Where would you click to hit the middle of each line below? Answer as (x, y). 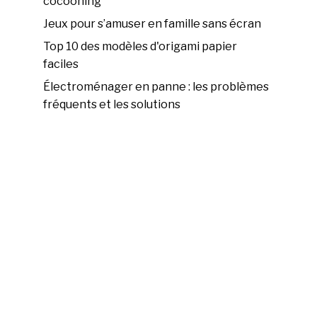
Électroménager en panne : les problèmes (156, 87)
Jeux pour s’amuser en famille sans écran (152, 24)
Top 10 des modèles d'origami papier (140, 47)
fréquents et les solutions (112, 105)
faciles (61, 64)
